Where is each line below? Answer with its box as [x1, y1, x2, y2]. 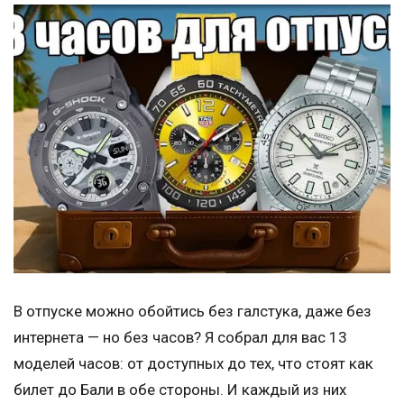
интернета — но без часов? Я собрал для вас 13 [14, 327, 347, 346]
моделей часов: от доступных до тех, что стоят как [14, 353, 373, 372]
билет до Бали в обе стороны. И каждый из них [14, 380, 346, 399]
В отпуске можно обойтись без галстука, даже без [14, 301, 372, 320]
